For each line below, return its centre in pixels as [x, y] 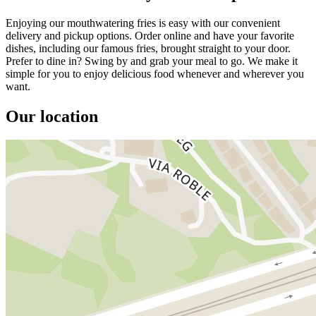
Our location [52, 116]
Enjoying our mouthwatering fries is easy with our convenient [143, 23]
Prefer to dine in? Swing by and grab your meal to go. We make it [152, 61]
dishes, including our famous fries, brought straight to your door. [148, 48]
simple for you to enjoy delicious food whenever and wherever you [155, 73]
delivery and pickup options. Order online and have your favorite [150, 35]
